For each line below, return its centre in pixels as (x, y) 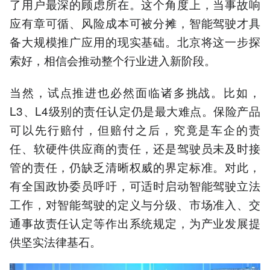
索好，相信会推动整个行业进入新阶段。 (113, 60)
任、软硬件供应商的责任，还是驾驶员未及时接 (135, 148)
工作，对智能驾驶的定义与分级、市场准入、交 (135, 204)
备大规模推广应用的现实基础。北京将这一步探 (135, 42)
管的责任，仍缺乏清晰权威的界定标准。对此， (135, 166)
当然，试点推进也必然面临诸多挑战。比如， (135, 92)
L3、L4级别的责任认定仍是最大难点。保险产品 (135, 110)
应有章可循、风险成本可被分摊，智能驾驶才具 (135, 23)
